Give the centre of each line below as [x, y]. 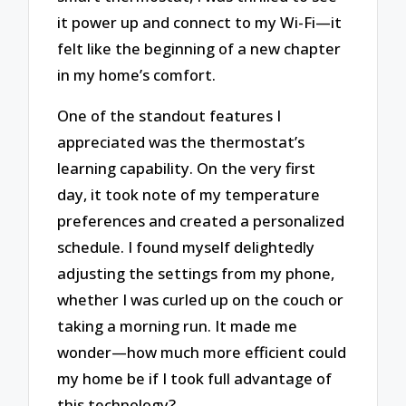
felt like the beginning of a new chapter [199, 48]
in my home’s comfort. [137, 74]
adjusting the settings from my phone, [196, 273]
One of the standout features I [169, 115]
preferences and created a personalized [201, 220]
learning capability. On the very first [187, 168]
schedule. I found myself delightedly [186, 246]
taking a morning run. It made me [178, 325]
